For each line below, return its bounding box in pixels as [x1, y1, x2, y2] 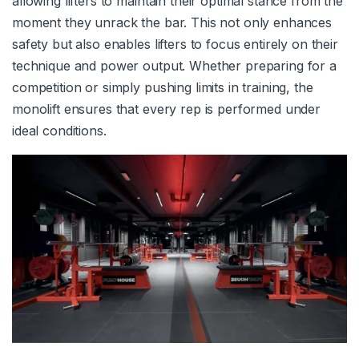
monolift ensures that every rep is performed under [12, 100, 321, 117]
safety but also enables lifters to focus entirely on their [12, 35, 338, 52]
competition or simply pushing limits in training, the [12, 79, 313, 95]
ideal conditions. [12, 122, 107, 139]
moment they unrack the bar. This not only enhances [12, 14, 332, 30]
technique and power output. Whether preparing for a [12, 57, 337, 74]
